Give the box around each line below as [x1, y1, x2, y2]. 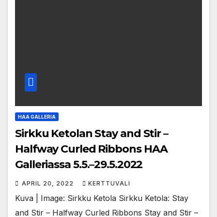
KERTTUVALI [88, 180, 130, 187]
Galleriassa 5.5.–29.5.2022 [15, 158, 143, 171]
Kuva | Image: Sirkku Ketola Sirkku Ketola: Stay [15, 193, 188, 203]
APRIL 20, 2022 [22, 180, 76, 187]
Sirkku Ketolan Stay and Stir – [15, 127, 168, 140]
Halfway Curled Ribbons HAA [15, 142, 168, 156]
